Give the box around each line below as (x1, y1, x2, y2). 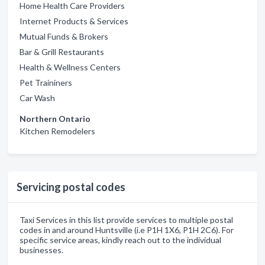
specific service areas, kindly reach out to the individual (20, 235, 221, 245)
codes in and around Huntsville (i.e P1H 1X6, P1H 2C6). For (20, 225, 234, 235)
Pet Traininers (20, 77, 72, 88)
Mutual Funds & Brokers (20, 31, 108, 41)
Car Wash (20, 93, 55, 103)
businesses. (20, 245, 63, 255)
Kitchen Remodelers (20, 126, 95, 136)
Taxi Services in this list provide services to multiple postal (20, 215, 233, 225)
